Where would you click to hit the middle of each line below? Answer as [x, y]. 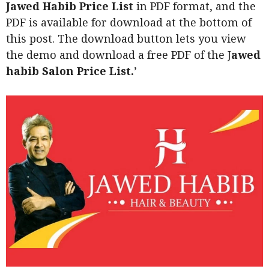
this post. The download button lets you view [126, 38]
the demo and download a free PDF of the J [119, 55]
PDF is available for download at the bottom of [129, 22]
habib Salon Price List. [70, 71]
